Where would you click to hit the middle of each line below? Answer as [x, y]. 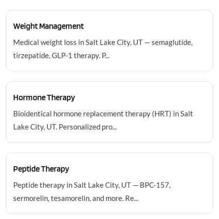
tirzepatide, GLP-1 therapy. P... [61, 55]
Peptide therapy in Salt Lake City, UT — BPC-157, [92, 185]
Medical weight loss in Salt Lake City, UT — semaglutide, [103, 42]
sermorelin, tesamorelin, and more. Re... [76, 198]
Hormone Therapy [44, 97]
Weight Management [48, 26]
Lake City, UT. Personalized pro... [65, 127]
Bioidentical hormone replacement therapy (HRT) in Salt [103, 113]
